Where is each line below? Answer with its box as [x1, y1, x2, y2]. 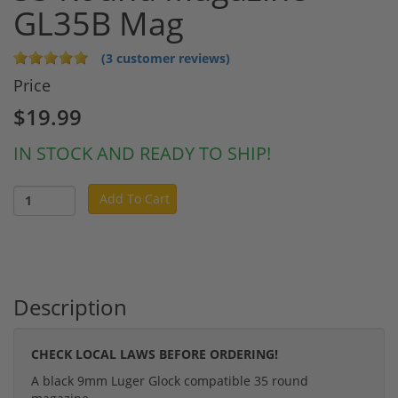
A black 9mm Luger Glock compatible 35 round [31, 371, 308, 389]
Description [13, 291, 127, 322]
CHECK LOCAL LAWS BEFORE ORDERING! [31, 345, 278, 362]
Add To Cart [99, 190, 170, 208]
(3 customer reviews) [101, 49, 230, 67]
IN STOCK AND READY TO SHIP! [13, 140, 271, 165]
